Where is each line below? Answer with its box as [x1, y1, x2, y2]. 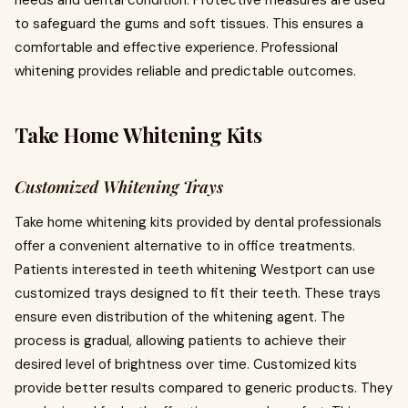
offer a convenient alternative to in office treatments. [15, 237, 355, 255]
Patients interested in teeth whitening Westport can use [15, 260, 375, 279]
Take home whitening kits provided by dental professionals [15, 213, 382, 231]
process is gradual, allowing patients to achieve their [15, 331, 346, 350]
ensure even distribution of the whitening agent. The [15, 308, 345, 326]
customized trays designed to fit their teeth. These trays [15, 284, 381, 302]
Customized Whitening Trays [15, 176, 223, 198]
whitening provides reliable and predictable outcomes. [15, 62, 356, 80]
